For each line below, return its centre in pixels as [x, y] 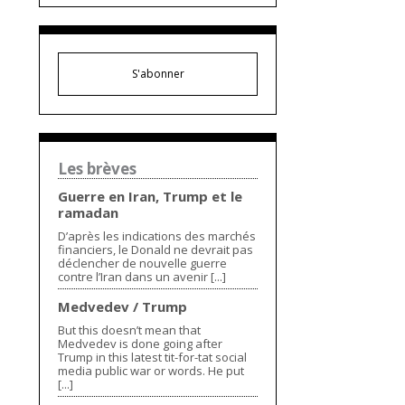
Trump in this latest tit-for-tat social [153, 358]
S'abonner [158, 74]
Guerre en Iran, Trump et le [151, 197]
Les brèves [98, 169]
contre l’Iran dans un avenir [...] [142, 277]
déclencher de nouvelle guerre [143, 264]
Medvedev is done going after [141, 344]
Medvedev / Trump [123, 307]
